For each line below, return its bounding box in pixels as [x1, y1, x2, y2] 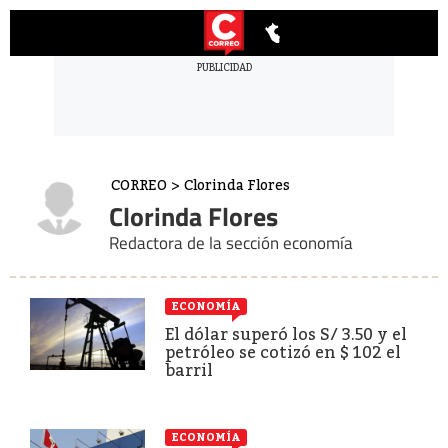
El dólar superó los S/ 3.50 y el [165, 324, 407, 344]
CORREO [111, 176, 167, 193]
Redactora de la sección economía [109, 230, 353, 255]
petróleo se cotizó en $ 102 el [165, 342, 401, 362]
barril [165, 360, 213, 380]
